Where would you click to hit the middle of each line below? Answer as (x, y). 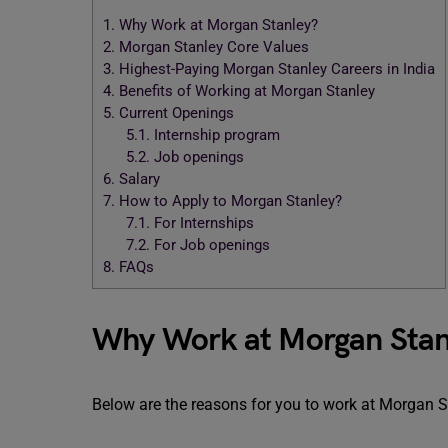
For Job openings (211, 245)
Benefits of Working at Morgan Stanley (245, 91)
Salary (137, 179)
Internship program (214, 135)
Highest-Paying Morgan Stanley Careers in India (275, 69)
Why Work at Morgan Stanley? (216, 25)
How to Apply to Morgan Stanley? (228, 201)
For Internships (203, 223)
